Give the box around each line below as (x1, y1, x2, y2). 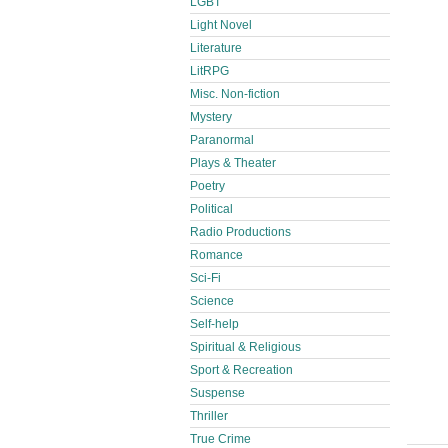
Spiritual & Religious (190, 340, 301, 354)
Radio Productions (190, 225, 291, 239)
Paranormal (190, 133, 254, 147)
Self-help (190, 317, 239, 331)
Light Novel (190, 18, 252, 32)
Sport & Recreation (190, 363, 293, 377)
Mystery (190, 110, 232, 124)
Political (190, 202, 233, 216)
